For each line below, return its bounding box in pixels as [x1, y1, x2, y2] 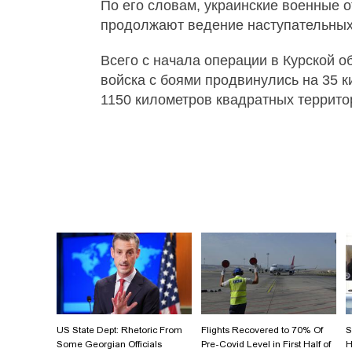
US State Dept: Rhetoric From [57, 324, 182, 336]
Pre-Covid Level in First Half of [201, 339, 331, 350]
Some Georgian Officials [57, 339, 162, 350]
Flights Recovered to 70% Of [201, 324, 323, 336]
